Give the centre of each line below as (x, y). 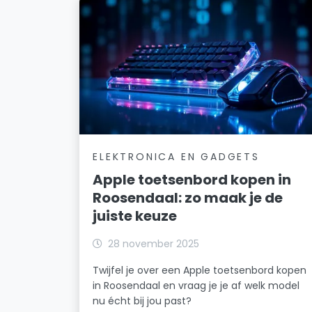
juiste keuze (135, 216)
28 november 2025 (154, 243)
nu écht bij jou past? (142, 301)
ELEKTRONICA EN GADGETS (176, 156)
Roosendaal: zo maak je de (188, 197)
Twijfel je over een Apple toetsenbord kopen (200, 270)
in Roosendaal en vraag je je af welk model (196, 285)
